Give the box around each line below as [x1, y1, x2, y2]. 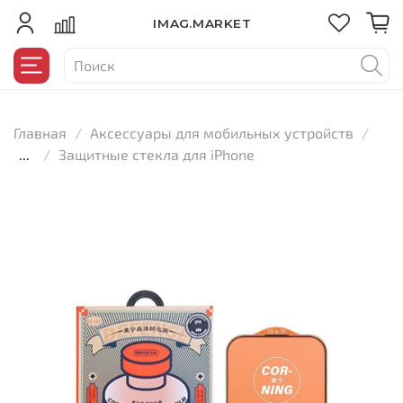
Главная [13, 123, 67, 141]
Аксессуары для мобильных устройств [90, 123, 354, 141]
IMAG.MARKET [152, 16, 251, 31]
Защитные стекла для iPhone [58, 145, 255, 163]
